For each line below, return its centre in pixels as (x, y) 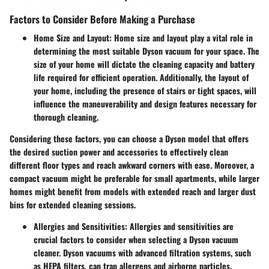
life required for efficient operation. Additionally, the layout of (141, 77)
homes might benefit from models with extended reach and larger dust (133, 192)
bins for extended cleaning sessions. (73, 205)
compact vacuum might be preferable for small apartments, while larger (134, 178)
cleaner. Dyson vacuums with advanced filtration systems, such (142, 253)
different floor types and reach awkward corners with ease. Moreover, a (132, 165)
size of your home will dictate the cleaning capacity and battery (144, 64)
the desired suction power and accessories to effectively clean (119, 152)
